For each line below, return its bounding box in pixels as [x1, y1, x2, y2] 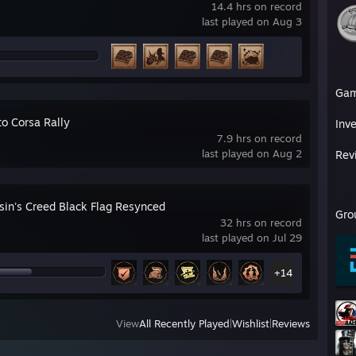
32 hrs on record [220, 216, 302, 229]
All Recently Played [139, 317, 230, 330]
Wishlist [232, 317, 269, 330]
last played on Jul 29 [202, 231, 302, 244]
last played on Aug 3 [202, 15, 302, 28]
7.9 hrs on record [217, 132, 302, 145]
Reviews [272, 317, 310, 330]
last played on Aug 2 [202, 147, 302, 160]
